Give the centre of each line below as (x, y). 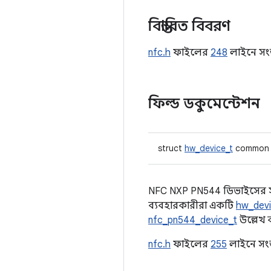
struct (171, 148)
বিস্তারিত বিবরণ (189, 26)
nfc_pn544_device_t (193, 220)
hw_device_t (209, 148)
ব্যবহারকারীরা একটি (192, 206)
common (251, 148)
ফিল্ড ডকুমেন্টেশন (204, 103)
